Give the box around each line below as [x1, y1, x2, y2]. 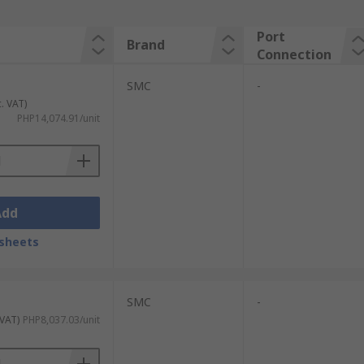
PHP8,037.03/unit [22, 313, 100, 327]
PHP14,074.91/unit [16, 111, 100, 125]
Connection [256, 45, 331, 63]
